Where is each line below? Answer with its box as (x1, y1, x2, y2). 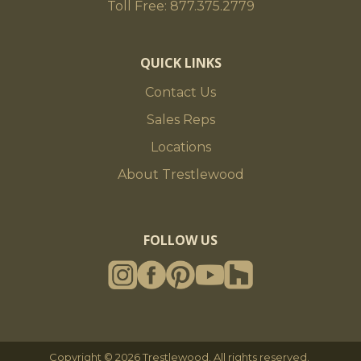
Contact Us (145, 84, 216, 100)
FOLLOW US (143, 230, 218, 249)
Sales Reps (146, 111, 215, 127)
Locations (150, 139, 211, 155)
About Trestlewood (117, 166, 244, 182)
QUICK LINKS (139, 53, 222, 72)
